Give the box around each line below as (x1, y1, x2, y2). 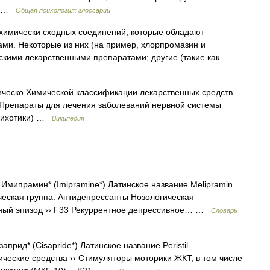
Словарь (211, 207, 237, 214)
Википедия (52, 115, 84, 122)
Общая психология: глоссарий (16, 7, 110, 14)
